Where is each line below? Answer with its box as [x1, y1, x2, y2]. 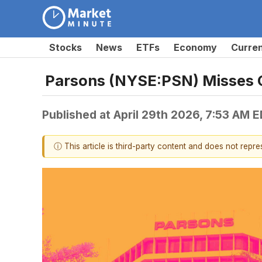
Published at [42, 107, 113, 122]
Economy [174, 42, 217, 53]
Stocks [49, 42, 82, 53]
